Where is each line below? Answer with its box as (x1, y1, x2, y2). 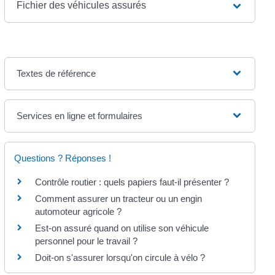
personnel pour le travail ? (34, 235, 137, 246)
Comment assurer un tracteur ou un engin (34, 193, 202, 204)
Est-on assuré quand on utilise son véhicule (34, 222, 209, 233)
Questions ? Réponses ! (14, 152, 111, 163)
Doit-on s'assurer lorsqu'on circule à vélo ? (34, 252, 205, 263)
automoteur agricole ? (34, 206, 122, 217)
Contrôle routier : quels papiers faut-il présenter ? (34, 176, 229, 187)
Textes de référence (16, 68, 96, 79)
